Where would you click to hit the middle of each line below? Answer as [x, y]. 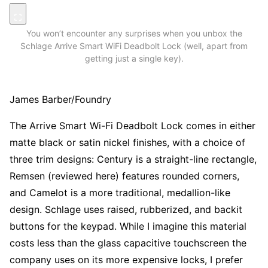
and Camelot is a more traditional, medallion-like [120, 192]
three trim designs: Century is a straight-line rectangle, [133, 159]
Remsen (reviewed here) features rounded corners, [124, 176]
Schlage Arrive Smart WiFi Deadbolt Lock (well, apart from [134, 45]
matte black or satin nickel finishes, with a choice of [127, 142]
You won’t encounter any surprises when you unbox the [134, 33]
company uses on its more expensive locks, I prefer [126, 259]
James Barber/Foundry [60, 99]
